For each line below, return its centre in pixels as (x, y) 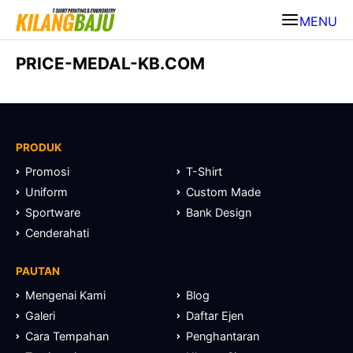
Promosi (47, 171)
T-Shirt (204, 171)
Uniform (46, 192)
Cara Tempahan (67, 336)
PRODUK (39, 147)
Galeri (40, 316)
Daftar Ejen (215, 316)
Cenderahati (57, 233)
